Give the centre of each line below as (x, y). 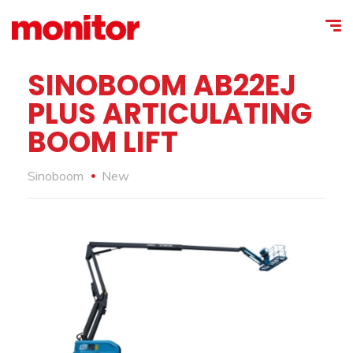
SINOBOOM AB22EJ (162, 85)
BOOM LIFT (103, 142)
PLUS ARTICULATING (170, 114)
